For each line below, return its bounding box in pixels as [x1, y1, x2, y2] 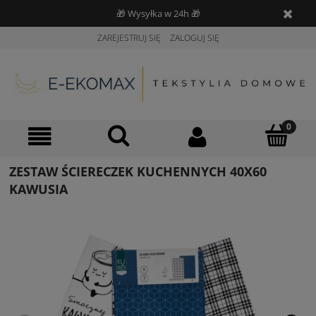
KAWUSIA [9, 181, 68, 198]
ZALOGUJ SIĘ [169, 32, 219, 44]
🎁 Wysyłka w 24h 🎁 [116, 7, 200, 20]
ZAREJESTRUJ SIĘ [97, 32, 161, 44]
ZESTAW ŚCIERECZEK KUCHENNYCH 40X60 [9, 163, 267, 181]
